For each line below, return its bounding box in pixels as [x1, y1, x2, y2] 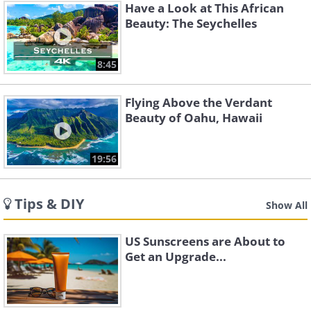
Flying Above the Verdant [125, 94, 272, 110]
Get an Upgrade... [125, 249, 226, 264]
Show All [266, 199, 308, 212]
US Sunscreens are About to [125, 233, 285, 249]
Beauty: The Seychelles [125, 15, 257, 31]
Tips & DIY [15, 194, 84, 213]
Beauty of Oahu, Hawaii [125, 110, 262, 126]
